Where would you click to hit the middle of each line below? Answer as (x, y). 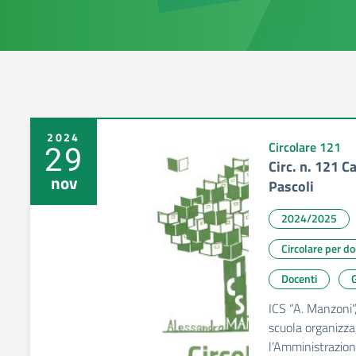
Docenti (299, 279)
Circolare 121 (305, 147)
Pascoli (291, 186)
